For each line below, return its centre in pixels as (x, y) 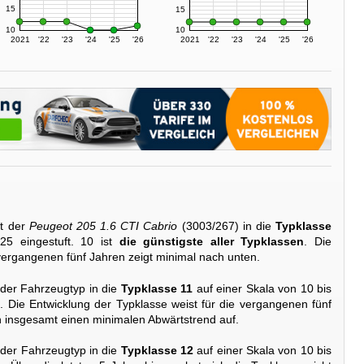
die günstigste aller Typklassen (212, 242)
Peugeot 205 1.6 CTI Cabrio (103, 226)
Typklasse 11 (157, 288)
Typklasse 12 (157, 351)
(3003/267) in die (227, 226)
